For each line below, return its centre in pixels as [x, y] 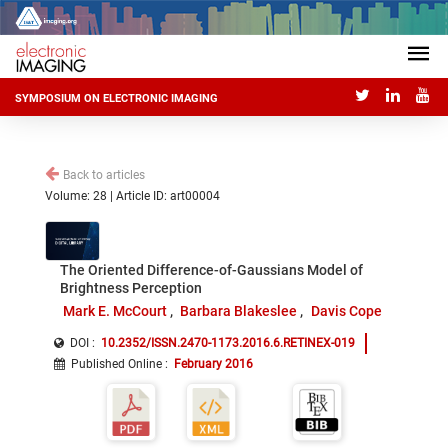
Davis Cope [346, 311]
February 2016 [213, 364]
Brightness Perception [131, 288]
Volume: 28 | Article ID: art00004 [132, 196]
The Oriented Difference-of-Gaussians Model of [211, 270]
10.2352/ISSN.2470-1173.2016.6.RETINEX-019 [228, 343]
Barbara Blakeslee [239, 311]
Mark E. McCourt [114, 311]
